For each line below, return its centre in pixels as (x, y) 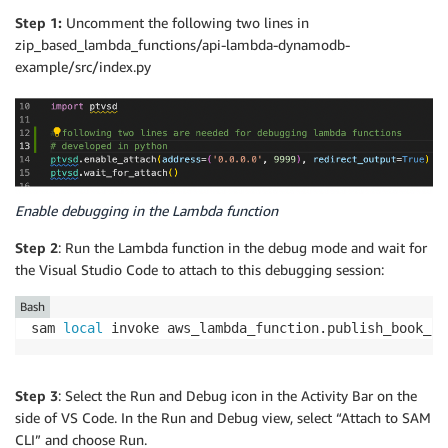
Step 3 (36, 395)
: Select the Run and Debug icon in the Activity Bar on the (237, 395)
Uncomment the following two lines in (187, 22)
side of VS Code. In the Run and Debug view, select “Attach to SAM (223, 417)
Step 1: (40, 22)
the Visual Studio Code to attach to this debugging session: (199, 269)
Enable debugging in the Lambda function (146, 210)
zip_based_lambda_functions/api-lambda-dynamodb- (182, 44)
